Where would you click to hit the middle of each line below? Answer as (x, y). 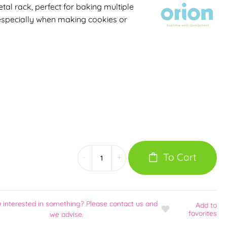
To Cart (180, 157)
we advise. (66, 215)
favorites (202, 214)
